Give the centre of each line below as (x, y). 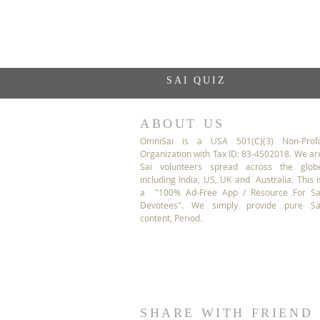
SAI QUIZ (196, 80)
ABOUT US (182, 124)
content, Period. (171, 218)
